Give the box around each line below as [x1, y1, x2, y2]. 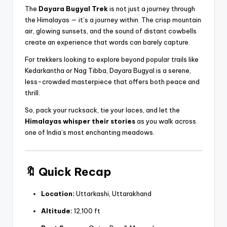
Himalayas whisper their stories [25, 117, 135, 125]
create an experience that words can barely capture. [25, 37, 190, 46]
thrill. [25, 88, 40, 97]
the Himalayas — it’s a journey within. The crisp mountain [25, 15, 201, 24]
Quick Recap [39, 164, 111, 179]
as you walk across [135, 117, 196, 125]
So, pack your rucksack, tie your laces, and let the [25, 105, 180, 114]
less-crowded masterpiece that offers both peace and [25, 77, 200, 86]
